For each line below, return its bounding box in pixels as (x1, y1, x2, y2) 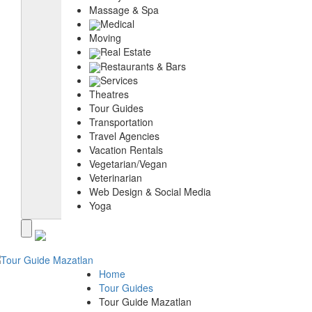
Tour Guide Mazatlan (99, 294, 192, 309)
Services (100, 72, 138, 87)
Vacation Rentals (89, 143, 163, 157)
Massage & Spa (89, 2, 159, 17)
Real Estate (100, 45, 151, 59)
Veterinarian (89, 171, 142, 185)
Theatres (89, 87, 129, 102)
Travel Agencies (89, 129, 159, 143)
